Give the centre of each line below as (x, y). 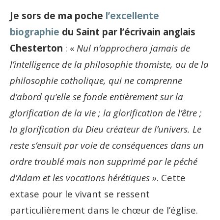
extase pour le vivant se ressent (80, 194)
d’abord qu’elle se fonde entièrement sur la (96, 97)
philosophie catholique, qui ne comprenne (96, 81)
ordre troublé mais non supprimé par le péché (104, 162)
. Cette (171, 178)
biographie (35, 32)
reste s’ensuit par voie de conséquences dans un (107, 145)
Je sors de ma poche (58, 16)
